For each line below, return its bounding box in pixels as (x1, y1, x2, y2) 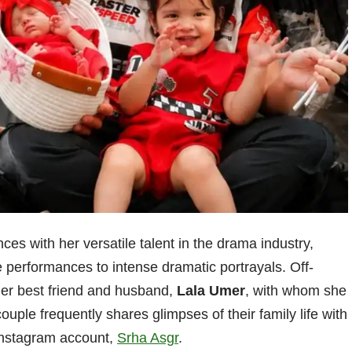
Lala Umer (177, 283, 245, 299)
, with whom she (245, 283, 346, 299)
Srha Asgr (117, 330, 178, 346)
